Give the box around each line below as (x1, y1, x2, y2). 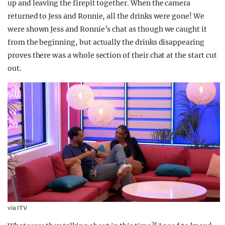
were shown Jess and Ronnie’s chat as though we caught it (8, 25, 207, 34)
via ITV (8, 204, 27, 212)
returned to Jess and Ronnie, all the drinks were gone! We (8, 12, 204, 21)
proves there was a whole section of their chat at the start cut (8, 51, 217, 60)
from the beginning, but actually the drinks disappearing (8, 38, 204, 47)
